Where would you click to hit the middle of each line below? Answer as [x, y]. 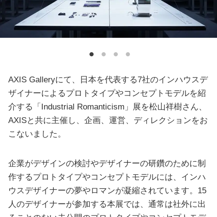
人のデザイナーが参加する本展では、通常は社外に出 [107, 204]
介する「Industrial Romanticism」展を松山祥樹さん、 [107, 106]
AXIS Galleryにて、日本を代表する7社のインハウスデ [108, 79]
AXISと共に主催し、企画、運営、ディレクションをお [108, 120]
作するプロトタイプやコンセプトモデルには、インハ [107, 177]
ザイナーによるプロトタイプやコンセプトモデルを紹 [107, 93]
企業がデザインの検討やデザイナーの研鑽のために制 [107, 163]
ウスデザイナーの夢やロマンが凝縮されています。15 [107, 191]
